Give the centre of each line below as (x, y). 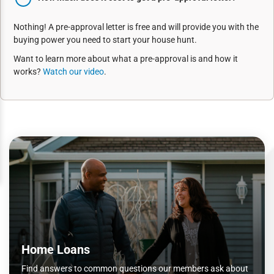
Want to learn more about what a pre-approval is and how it (126, 59)
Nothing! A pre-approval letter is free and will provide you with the (136, 27)
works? (28, 72)
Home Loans (56, 250)
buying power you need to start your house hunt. (105, 40)
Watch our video (73, 72)
